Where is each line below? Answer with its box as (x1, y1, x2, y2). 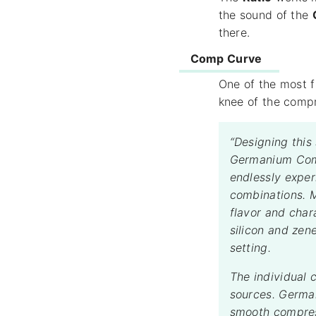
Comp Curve (190, 51, 262, 66)
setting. (229, 241, 271, 255)
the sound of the (218, 8, 312, 23)
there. (218, 25, 250, 40)
